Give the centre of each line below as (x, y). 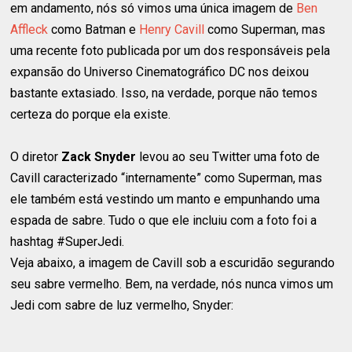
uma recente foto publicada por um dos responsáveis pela (170, 50)
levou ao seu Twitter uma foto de (228, 156)
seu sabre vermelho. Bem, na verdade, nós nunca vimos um (172, 284)
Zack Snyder (99, 156)
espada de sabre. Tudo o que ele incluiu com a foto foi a (164, 220)
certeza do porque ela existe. (91, 114)
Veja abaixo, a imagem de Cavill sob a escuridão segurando (173, 262)
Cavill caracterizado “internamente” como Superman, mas (167, 178)
